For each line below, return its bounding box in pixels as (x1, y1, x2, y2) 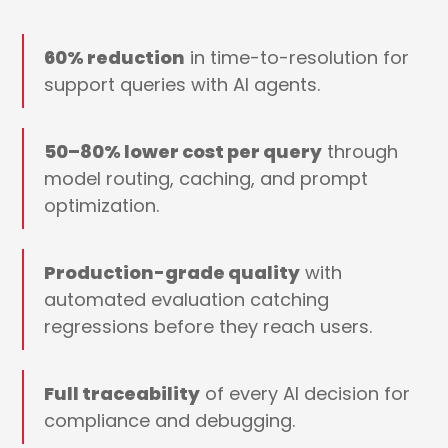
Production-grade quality (44, 260, 301, 286)
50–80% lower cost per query (44, 139, 323, 165)
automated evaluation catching (44, 287, 330, 313)
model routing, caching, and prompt (44, 166, 369, 192)
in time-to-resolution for (185, 45, 410, 71)
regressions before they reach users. (44, 314, 373, 340)
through (322, 139, 399, 165)
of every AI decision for (200, 381, 411, 407)
